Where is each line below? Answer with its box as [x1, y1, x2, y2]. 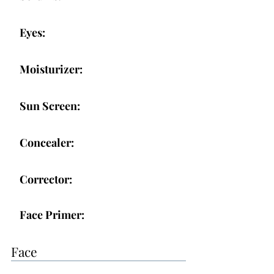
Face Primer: [20, 207, 84, 222]
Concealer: [20, 135, 74, 150]
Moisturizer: [20, 62, 83, 76]
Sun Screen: [20, 98, 80, 113]
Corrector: [20, 172, 72, 187]
